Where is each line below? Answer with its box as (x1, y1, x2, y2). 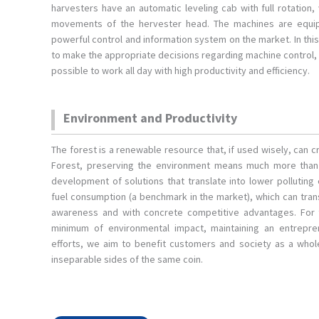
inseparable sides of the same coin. (51, 252, 203, 266)
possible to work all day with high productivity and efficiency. (51, 63, 310, 77)
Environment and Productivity (63, 109, 237, 126)
